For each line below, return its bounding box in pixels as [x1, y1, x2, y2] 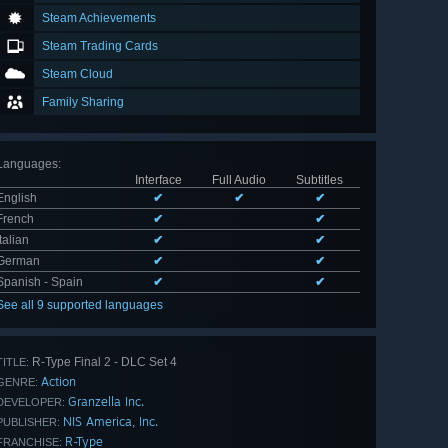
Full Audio [211, 173, 266, 188]
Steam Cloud [42, 67, 113, 82]
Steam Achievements [42, 11, 156, 26]
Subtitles [296, 173, 343, 188]
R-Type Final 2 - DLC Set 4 [29, 355, 177, 370]
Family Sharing [42, 95, 124, 110]
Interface [134, 173, 182, 188]
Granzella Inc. [68, 394, 144, 410]
